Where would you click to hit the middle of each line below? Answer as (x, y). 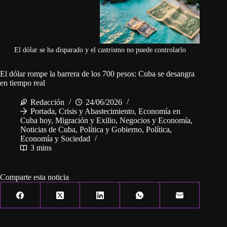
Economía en (159, 111)
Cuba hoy (36, 121)
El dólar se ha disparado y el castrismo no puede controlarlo (100, 50)
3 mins (41, 148)
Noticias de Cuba (48, 130)
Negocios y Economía (155, 121)
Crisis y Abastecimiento (97, 111)
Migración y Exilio (85, 121)
